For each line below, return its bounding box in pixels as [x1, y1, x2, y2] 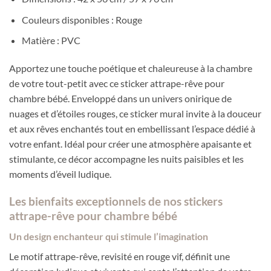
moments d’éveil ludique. [9, 168, 111, 180]
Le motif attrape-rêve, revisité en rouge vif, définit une [9, 250, 230, 263]
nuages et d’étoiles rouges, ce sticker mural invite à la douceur [9, 107, 261, 119]
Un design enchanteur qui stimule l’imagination [9, 230, 208, 243]
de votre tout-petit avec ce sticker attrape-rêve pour [9, 77, 224, 89]
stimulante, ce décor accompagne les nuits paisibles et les [9, 152, 244, 165]
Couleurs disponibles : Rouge [21, 13, 142, 25]
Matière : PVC [21, 34, 80, 47]
